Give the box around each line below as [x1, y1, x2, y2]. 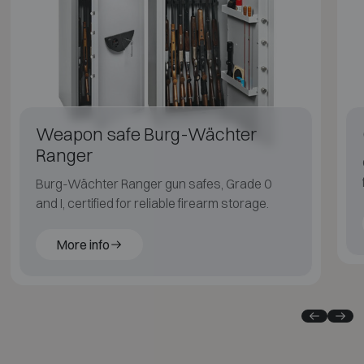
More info [55, 236, 110, 253]
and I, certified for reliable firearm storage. [35, 194, 269, 211]
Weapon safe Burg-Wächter [35, 123, 257, 145]
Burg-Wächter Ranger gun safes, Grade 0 [35, 175, 272, 192]
